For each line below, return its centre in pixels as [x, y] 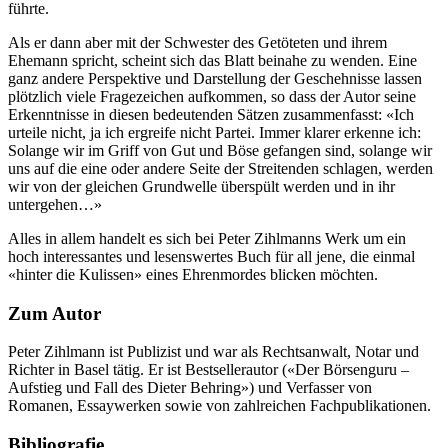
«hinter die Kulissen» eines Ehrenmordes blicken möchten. [193, 274]
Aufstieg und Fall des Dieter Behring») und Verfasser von [190, 388]
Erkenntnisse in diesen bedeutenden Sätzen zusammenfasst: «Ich [211, 114]
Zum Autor [54, 313]
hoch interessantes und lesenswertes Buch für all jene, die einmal [211, 256]
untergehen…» [55, 204]
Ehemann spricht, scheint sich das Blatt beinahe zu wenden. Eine [212, 60]
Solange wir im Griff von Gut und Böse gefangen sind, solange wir [220, 150]
